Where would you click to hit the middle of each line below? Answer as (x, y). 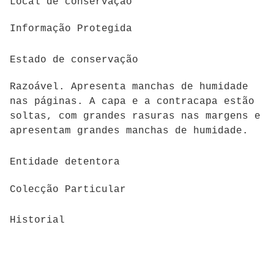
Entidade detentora (65, 162)
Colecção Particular (68, 189)
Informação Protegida (71, 29)
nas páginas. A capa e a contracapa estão (132, 102)
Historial (37, 220)
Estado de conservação (74, 60)
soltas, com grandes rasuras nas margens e (135, 117)
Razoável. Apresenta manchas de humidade (129, 87)
